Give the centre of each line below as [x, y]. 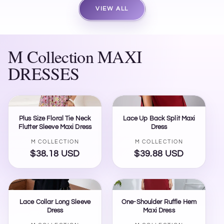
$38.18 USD [55, 154]
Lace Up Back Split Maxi [159, 118]
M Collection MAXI [75, 56]
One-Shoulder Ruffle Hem [159, 202]
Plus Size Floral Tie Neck [55, 118]
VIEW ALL [112, 8]
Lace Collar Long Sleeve [55, 202]
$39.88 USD [159, 154]
